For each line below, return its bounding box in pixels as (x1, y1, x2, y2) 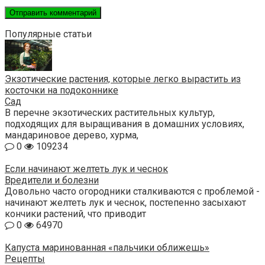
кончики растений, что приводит (5, 208, 146, 219)
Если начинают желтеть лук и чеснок (5, 163, 168, 174)
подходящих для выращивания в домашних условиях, (5, 118, 244, 130)
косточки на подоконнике (5, 84, 118, 96)
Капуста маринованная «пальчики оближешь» (5, 241, 209, 253)
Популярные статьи (5, 28, 92, 40)
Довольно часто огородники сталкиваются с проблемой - (5, 185, 260, 197)
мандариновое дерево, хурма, (5, 129, 138, 141)
